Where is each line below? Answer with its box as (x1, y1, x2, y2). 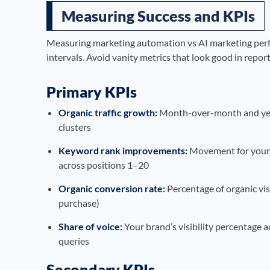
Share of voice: (58, 220, 122, 232)
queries (58, 234, 89, 246)
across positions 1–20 (58, 159, 149, 171)
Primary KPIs (46, 82, 137, 101)
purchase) (58, 196, 99, 209)
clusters (58, 121, 91, 133)
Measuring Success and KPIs (61, 6, 255, 25)
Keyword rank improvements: (58, 144, 187, 156)
